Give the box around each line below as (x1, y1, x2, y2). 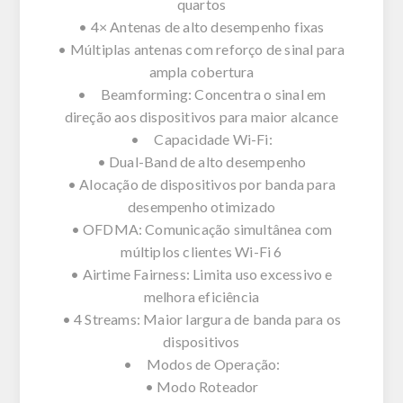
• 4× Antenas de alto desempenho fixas (78, 17, 325, 35)
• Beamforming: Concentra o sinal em (76, 85, 327, 103)
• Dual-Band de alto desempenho (96, 152, 307, 170)
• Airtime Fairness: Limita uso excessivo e (70, 264, 333, 282)
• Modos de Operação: (122, 354, 281, 372)
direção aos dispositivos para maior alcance (64, 107, 339, 125)
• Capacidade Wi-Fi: (130, 130, 273, 148)
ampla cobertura (148, 62, 255, 80)
